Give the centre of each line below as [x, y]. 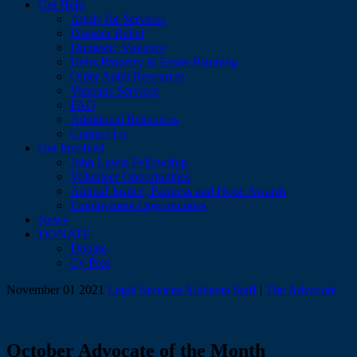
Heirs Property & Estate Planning [154, 61]
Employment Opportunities [138, 205]
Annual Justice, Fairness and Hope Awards [178, 190]
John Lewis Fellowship [129, 162]
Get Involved [71, 147]
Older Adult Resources [127, 76]
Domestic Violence [118, 47]
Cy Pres [90, 262]
